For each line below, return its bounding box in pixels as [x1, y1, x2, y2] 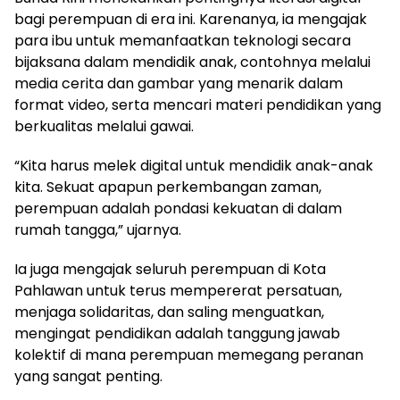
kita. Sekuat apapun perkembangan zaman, [14, 177, 321, 197]
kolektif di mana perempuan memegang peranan [14, 345, 363, 365]
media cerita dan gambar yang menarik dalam [14, 73, 343, 94]
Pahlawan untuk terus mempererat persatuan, [14, 280, 342, 301]
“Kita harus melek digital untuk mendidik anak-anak [14, 155, 373, 176]
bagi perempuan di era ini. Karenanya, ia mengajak [14, 9, 367, 29]
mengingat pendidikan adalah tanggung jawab [14, 323, 340, 344]
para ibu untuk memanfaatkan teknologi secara [14, 30, 351, 51]
